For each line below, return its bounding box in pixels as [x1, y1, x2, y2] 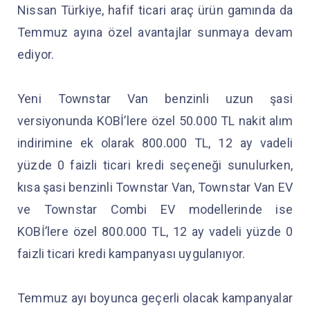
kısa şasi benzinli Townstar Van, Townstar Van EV [17, 179, 293, 194]
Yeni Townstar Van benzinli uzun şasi [17, 91, 293, 106]
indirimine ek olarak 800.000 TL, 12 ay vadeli [17, 135, 293, 150]
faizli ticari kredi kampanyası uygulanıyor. [17, 246, 246, 261]
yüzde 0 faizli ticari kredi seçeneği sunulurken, [17, 157, 293, 172]
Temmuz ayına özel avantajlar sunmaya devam [17, 24, 293, 39]
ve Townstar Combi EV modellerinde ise [17, 201, 293, 217]
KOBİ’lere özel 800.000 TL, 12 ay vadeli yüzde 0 [17, 224, 293, 239]
